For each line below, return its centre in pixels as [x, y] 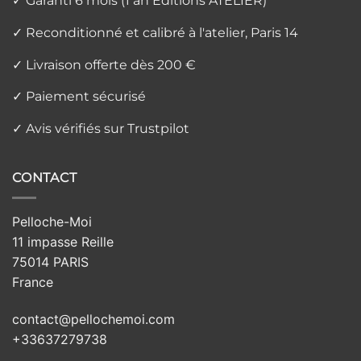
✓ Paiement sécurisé [79, 97]
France [33, 282]
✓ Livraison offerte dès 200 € [104, 64]
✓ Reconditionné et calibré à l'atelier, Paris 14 [155, 33]
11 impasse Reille [63, 241]
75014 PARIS [50, 261]
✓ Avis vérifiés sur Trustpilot [101, 128]
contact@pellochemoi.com [93, 319]
